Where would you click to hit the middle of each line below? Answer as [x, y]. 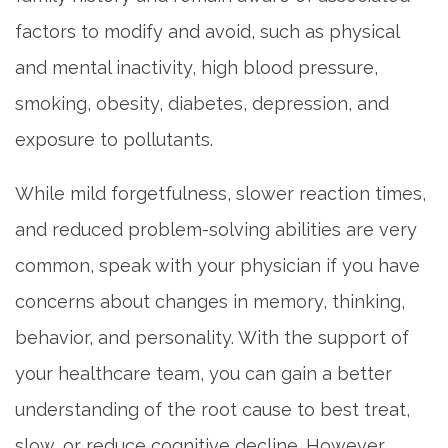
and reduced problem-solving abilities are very [216, 229]
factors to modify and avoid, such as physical [207, 31]
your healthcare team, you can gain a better [203, 373]
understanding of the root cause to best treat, [212, 409]
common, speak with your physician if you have [217, 265]
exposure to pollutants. [114, 139]
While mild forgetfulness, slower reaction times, [220, 193]
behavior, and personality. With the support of [212, 337]
